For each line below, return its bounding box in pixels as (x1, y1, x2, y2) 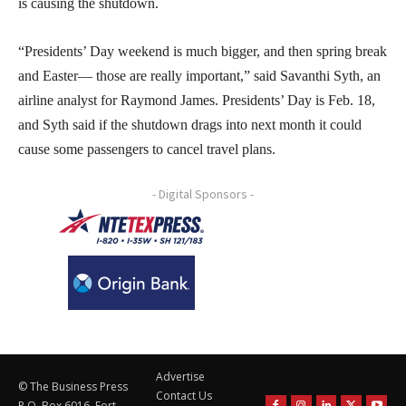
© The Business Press (18, 378, 128, 394)
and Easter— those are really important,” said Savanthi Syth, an (18, 67, 381, 83)
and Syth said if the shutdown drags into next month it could (18, 116, 362, 132)
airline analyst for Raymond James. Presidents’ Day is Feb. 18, (18, 92, 375, 108)
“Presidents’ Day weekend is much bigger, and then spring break (18, 43, 387, 59)
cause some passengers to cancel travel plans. (18, 140, 275, 157)
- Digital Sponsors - (152, 185, 254, 202)
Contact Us (156, 388, 212, 404)
